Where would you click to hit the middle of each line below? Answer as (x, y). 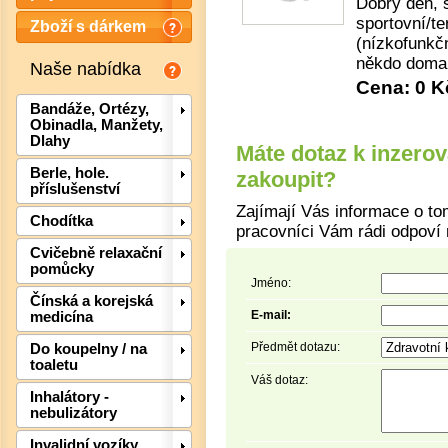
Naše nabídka (85, 68)
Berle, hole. (69, 173)
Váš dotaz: (279, 379)
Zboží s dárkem (88, 27)
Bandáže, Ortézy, (89, 109)
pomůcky (62, 269)
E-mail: (271, 314)
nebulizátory (73, 413)
